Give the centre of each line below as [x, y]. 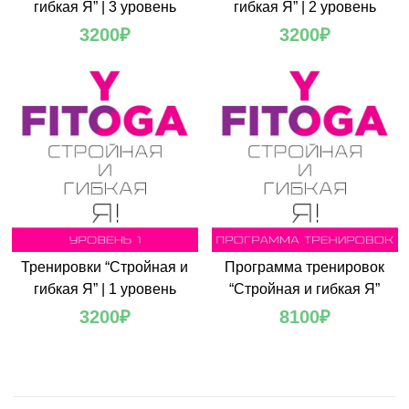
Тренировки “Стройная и [105, 267]
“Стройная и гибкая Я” [304, 289]
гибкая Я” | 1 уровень [105, 289]
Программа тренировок [304, 267]
